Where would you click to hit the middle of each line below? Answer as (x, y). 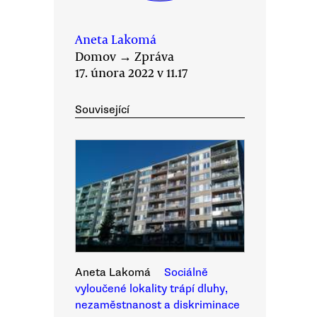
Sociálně (186, 272)
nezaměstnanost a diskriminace (157, 305)
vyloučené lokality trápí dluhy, (151, 289)
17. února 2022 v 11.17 (131, 72)
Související (102, 110)
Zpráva (154, 56)
